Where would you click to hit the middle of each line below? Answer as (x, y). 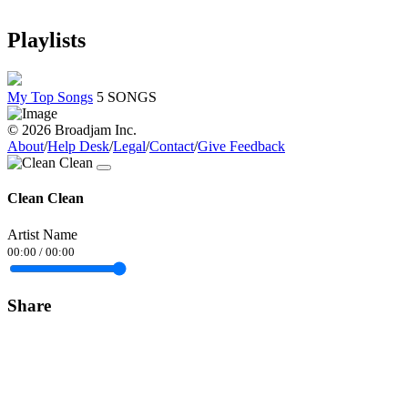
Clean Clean (46, 199)
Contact (172, 147)
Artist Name (42, 234)
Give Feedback (241, 147)
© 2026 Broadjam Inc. (72, 130)
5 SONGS (127, 97)
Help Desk (78, 147)
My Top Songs (50, 97)
